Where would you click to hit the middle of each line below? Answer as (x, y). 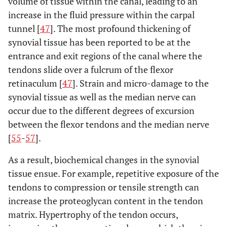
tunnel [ (24, 28)
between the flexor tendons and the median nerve (109, 124)
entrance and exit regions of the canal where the (105, 56)
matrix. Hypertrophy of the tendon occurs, (93, 214)
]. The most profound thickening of (120, 28)
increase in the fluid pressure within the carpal (101, 15)
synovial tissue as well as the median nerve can (102, 97)
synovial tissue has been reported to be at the (99, 42)
